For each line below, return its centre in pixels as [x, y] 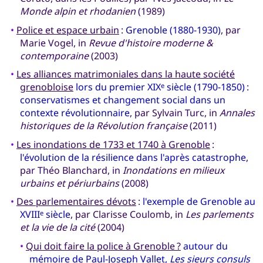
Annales [237, 113]
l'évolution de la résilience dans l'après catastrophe [133, 157]
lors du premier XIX [118, 87]
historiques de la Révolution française [103, 126]
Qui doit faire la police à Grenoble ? [103, 246]
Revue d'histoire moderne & [151, 43]
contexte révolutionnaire [75, 113]
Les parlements [219, 215]
